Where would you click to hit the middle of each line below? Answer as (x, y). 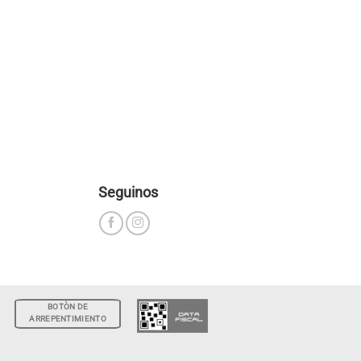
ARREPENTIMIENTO (68, 319)
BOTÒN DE (68, 307)
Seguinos (128, 192)
